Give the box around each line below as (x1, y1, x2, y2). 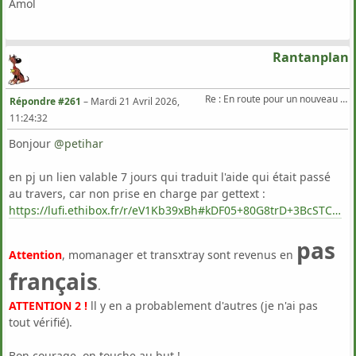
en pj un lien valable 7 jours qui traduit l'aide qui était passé (9, 169, 331, 185)
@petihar (54, 136, 103, 152)
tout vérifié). (9, 315, 72, 331)
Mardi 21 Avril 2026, (91, 95, 180, 109)
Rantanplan (272, 48, 349, 66)
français (9, 266, 98, 297)
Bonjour (9, 136, 54, 152)
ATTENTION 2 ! (9, 298, 87, 314)
